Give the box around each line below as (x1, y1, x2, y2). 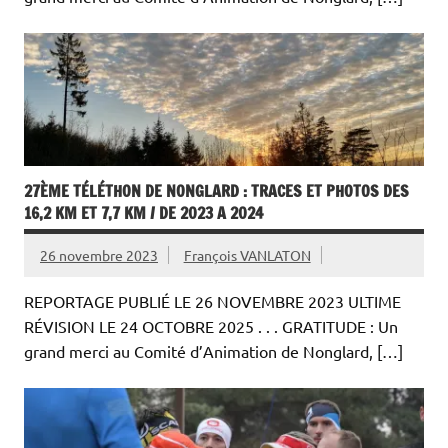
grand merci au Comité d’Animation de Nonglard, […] (24, 341, 403, 362)
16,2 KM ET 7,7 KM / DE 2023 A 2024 (24, 202, 263, 225)
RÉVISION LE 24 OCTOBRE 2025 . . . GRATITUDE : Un (24, 316, 398, 337)
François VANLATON (183, 246, 311, 265)
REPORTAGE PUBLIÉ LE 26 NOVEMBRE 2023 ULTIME (24, 291, 401, 312)
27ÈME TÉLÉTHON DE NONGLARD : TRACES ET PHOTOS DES (24, 180, 409, 203)
